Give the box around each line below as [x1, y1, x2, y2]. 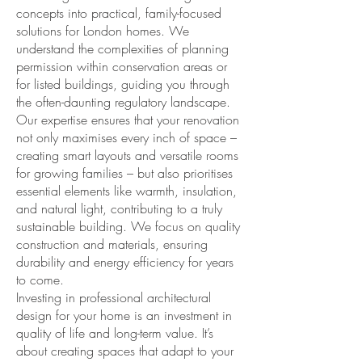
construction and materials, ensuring [16, 235, 208, 253]
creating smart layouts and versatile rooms [16, 146, 238, 164]
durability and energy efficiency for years [16, 253, 234, 271]
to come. [16, 271, 64, 288]
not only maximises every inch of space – [16, 128, 237, 146]
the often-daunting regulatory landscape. [16, 93, 230, 111]
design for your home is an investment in [16, 306, 232, 324]
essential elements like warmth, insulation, [16, 182, 237, 200]
